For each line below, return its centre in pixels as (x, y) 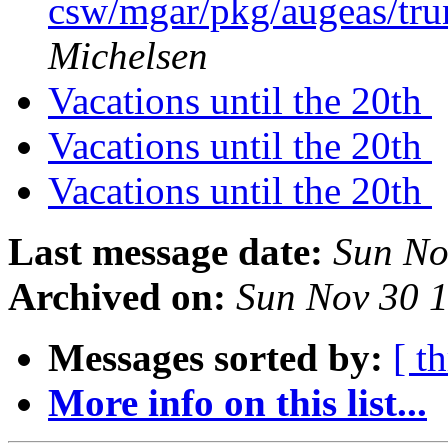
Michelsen (128, 56)
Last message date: (165, 252)
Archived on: (117, 297)
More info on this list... (237, 403)
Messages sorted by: (215, 358)
